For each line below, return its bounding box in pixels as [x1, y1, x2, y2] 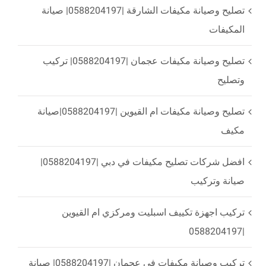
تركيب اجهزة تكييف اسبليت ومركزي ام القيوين [61, 206, 245, 218]
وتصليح [217, 74, 245, 85]
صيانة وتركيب [190, 175, 245, 186]
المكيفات [208, 23, 245, 35]
